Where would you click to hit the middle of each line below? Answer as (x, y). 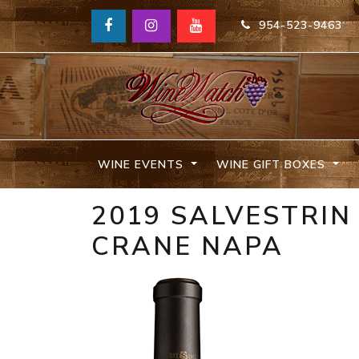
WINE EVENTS (143, 164)
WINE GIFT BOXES (272, 164)
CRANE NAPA (188, 247)
